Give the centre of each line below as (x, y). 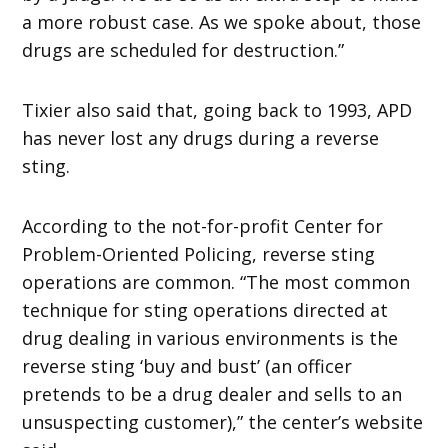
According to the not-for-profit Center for (203, 225)
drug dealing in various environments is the (210, 337)
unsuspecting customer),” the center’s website (223, 421)
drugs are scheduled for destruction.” (183, 49)
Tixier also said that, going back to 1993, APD (217, 109)
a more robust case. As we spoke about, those (222, 21)
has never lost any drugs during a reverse (201, 137)
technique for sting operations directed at (205, 309)
